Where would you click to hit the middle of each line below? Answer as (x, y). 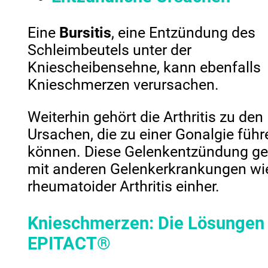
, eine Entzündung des (184, 33)
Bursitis (86, 33)
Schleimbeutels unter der (110, 50)
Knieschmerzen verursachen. (124, 85)
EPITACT (63, 243)
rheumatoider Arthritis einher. (124, 187)
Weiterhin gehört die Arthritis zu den (146, 117)
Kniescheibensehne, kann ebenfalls (144, 68)
